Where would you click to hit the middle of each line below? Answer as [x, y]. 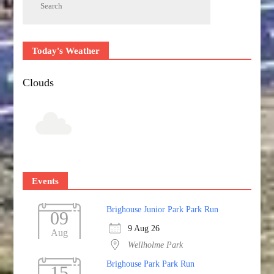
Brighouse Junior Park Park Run [163, 209]
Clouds [39, 82]
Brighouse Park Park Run [151, 263]
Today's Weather [66, 50]
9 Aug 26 [144, 228]
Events [46, 181]
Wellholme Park [156, 244]
